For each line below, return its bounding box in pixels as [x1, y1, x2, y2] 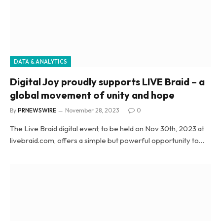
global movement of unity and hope [10, 88, 175, 101]
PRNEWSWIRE [18, 106, 56, 114]
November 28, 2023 [65, 106, 119, 114]
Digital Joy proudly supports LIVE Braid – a [10, 75, 205, 88]
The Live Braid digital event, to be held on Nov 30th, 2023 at [10, 123, 204, 133]
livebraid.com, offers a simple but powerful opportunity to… [10, 135, 204, 145]
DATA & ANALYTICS [14, 58, 68, 65]
